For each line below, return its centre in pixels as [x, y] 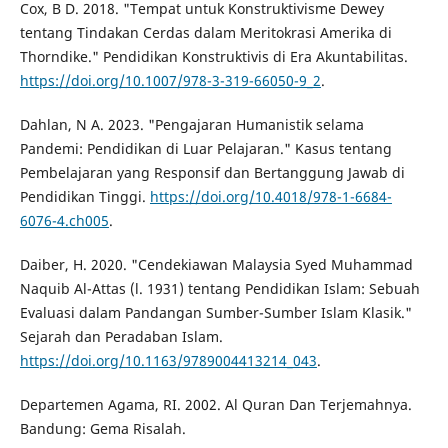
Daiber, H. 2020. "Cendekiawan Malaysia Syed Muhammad [216, 265]
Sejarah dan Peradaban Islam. [121, 337]
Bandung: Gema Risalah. [102, 429]
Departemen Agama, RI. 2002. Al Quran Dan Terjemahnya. [215, 405]
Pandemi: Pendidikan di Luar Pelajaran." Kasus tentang [205, 149]
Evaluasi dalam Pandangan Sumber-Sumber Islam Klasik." [215, 313]
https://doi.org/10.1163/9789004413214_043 [168, 361]
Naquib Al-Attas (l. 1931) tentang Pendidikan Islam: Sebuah [219, 289]
